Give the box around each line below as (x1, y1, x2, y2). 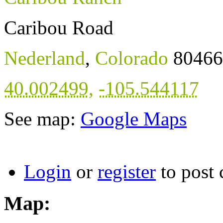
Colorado (95, 47, 168, 69)
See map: (4, 108, 81, 129)
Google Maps (81, 108, 187, 129)
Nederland (4, 47, 85, 69)
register (98, 160, 156, 182)
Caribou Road (4, 16, 113, 38)
